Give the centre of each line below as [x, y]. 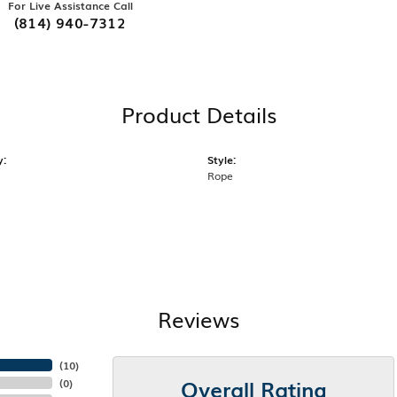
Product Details [198, 114]
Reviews [198, 319]
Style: [222, 160]
